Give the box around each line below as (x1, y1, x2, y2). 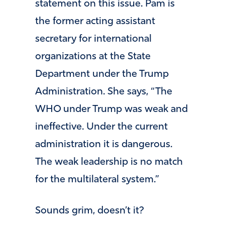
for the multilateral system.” (35, 175, 159, 185)
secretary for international (35, 34, 152, 45)
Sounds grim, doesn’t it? (35, 205, 144, 216)
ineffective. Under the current (35, 122, 168, 133)
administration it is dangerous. (35, 140, 172, 150)
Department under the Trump (35, 69, 169, 80)
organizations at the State (35, 52, 151, 62)
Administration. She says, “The (35, 87, 172, 97)
